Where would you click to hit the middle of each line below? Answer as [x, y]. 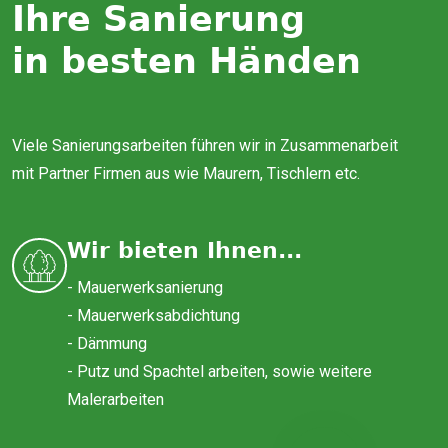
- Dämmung [107, 343]
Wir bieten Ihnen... [184, 250]
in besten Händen [186, 61]
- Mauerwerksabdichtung [153, 315]
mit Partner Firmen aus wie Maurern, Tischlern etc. [186, 173]
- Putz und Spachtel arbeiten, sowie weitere [219, 371]
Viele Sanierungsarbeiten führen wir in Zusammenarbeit [205, 145]
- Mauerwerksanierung [145, 287]
